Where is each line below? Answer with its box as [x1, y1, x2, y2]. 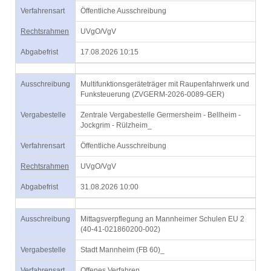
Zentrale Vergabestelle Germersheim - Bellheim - [80, 111, 241, 119]
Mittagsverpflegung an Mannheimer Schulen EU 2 [80, 215, 244, 223]
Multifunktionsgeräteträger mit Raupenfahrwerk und [80, 80, 249, 88]
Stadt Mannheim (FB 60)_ [80, 246, 165, 254]
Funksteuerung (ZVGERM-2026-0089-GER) [80, 90, 224, 99]
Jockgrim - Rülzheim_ [80, 121, 152, 129]
